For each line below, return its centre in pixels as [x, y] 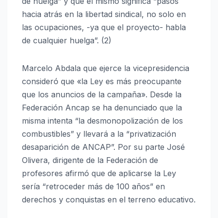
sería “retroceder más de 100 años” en [93, 186]
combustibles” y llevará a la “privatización [99, 134]
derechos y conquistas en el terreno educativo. [109, 199]
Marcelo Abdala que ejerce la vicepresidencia [106, 68]
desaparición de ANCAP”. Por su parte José [103, 147]
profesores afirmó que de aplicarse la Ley [99, 173]
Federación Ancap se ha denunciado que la [102, 107]
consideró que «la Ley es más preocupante [102, 81]
